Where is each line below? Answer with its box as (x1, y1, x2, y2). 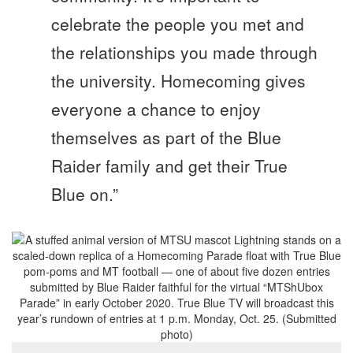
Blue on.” (51, 182, 118, 206)
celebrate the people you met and (51, 12, 304, 36)
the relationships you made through (51, 40, 318, 65)
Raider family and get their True (51, 154, 288, 178)
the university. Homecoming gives (51, 69, 306, 93)
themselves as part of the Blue (51, 125, 281, 150)
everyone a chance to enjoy (51, 97, 261, 121)
